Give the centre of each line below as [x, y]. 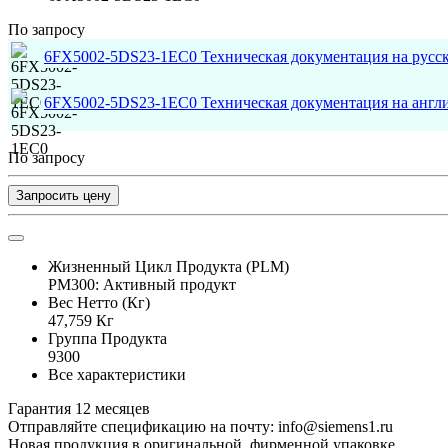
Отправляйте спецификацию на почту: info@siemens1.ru [200, 426]
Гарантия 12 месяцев [79, 408]
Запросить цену [63, 195]
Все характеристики [117, 374]
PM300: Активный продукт [142, 284]
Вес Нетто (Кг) [99, 302]
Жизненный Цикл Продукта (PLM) [168, 266]
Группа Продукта [107, 338]
